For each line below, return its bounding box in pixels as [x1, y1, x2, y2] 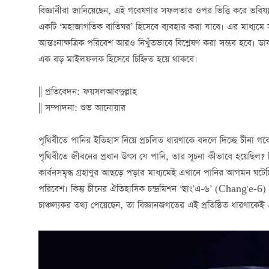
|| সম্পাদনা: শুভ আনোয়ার [38, 101, 125, 116]
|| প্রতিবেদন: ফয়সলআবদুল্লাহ [38, 85, 137, 100]
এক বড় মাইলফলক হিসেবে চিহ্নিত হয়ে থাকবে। [38, 52, 198, 67]
